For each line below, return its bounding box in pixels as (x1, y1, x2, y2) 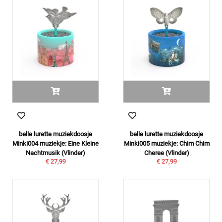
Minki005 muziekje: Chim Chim (123, 140, 210, 147)
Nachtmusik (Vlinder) (26, 149, 85, 157)
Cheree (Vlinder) (144, 149, 189, 157)
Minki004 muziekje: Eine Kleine (12, 140, 99, 147)
